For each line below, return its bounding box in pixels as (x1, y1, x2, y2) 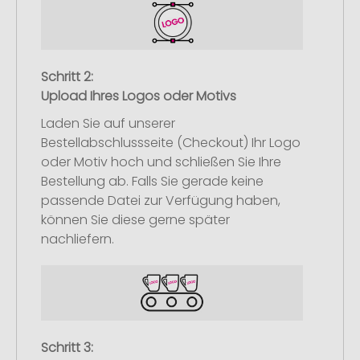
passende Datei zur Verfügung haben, (41, 191, 280, 211)
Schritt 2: (41, 67, 93, 87)
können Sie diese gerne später (41, 211, 230, 230)
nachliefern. (41, 230, 114, 249)
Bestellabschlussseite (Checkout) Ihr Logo (41, 133, 301, 153)
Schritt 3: (41, 338, 93, 358)
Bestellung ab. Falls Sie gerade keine (41, 172, 264, 191)
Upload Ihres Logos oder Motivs (41, 87, 236, 106)
